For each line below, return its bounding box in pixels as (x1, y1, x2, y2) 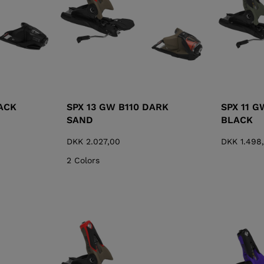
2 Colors (67, 156, 100, 166)
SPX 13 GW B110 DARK (67, 101, 169, 113)
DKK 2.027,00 (67, 137, 121, 147)
